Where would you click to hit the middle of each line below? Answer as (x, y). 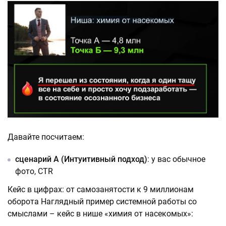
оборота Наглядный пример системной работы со (102, 201)
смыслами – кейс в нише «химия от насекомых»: (100, 213)
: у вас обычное (176, 159)
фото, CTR (35, 171)
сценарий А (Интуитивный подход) (81, 159)
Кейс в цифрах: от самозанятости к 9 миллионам (101, 189)
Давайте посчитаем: (46, 137)
